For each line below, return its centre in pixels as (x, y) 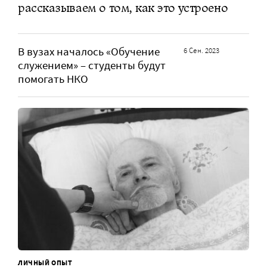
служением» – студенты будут (92, 66)
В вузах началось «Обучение (89, 52)
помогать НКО (53, 79)
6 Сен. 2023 (202, 51)
